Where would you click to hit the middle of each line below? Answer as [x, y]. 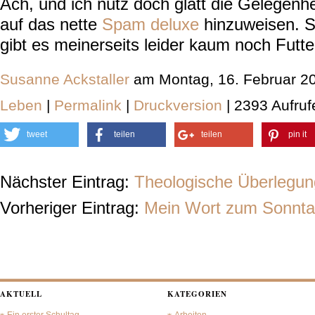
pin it [297, 134]
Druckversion [178, 105]
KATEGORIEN [197, 294]
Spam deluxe [150, 24]
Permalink [88, 105]
